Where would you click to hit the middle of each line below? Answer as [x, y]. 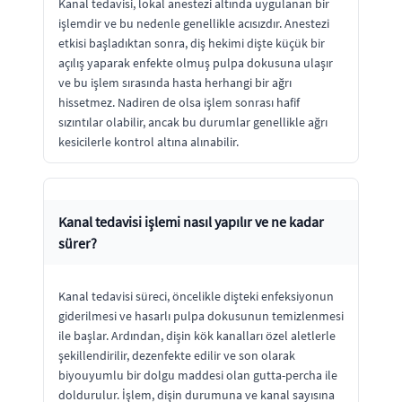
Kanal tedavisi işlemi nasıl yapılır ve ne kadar [191, 221]
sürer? [78, 243]
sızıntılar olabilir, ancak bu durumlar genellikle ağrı [193, 122]
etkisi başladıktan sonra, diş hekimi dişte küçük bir [192, 43]
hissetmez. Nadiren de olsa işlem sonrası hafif [179, 102]
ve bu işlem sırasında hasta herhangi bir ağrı [175, 82]
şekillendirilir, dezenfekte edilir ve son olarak [177, 355]
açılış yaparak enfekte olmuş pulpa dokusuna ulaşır [196, 62]
